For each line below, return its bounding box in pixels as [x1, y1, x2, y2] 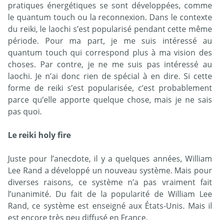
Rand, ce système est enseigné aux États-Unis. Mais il [8, 200, 212, 212]
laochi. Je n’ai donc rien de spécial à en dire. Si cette [8, 71, 212, 82]
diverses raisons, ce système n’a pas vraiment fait [8, 177, 212, 188]
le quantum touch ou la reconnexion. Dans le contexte [8, 12, 212, 23]
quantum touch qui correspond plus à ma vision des [8, 47, 212, 58]
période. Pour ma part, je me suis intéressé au [8, 35, 212, 47]
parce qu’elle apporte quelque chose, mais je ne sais [8, 94, 212, 106]
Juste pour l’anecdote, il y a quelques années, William [8, 153, 212, 165]
